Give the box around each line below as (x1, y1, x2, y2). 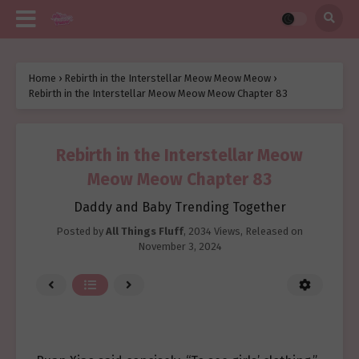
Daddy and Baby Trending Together (73, 200, 286, 215)
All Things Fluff (106, 225, 184, 237)
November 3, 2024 (137, 240, 222, 252)
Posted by (56, 225, 106, 237)
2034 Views (188, 225, 240, 237)
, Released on (240, 225, 303, 237)
